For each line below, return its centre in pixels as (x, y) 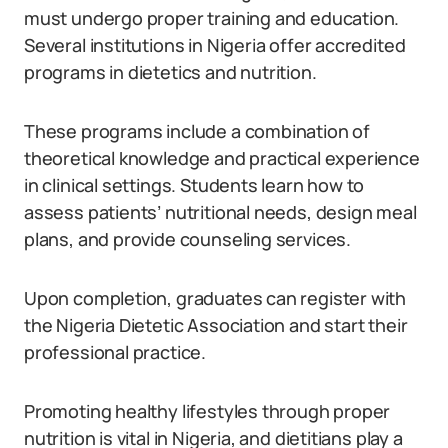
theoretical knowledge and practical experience (222, 158)
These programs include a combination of (197, 131)
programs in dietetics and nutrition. (170, 72)
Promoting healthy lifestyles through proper (207, 411)
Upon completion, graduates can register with (215, 298)
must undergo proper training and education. (212, 18)
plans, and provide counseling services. (187, 239)
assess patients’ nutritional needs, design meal (220, 212)
